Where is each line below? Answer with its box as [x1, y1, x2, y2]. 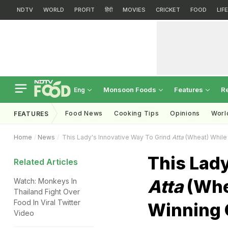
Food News [65, 109, 103, 117]
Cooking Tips [113, 109, 159, 117]
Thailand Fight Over [14, 187, 80, 196]
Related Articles [14, 157, 78, 167]
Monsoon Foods [103, 85, 158, 94]
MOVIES [123, 6, 146, 13]
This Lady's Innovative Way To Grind [61, 133, 172, 141]
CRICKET [156, 6, 180, 13]
